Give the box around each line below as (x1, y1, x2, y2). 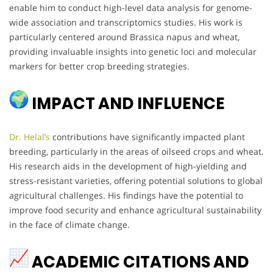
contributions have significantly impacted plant (50, 131, 245, 143)
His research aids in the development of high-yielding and (9, 160, 247, 172)
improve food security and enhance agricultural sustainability (9, 204, 261, 216)
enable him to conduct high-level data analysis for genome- (9, 2, 252, 14)
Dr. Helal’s (9, 131, 50, 143)
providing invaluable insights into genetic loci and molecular (9, 46, 257, 58)
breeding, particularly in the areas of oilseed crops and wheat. (9, 146, 264, 158)
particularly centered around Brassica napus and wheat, (9, 31, 239, 43)
